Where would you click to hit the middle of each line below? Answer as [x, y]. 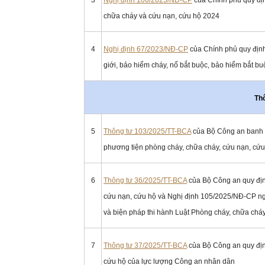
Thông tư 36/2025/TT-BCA [145, 180]
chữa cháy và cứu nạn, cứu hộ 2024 [161, 16]
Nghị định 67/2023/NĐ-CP [146, 49]
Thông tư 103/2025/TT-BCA [147, 131]
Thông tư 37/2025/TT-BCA [145, 245]
